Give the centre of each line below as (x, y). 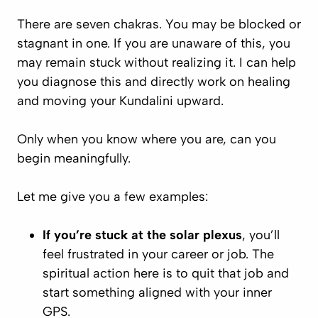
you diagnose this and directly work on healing (154, 82)
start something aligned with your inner (157, 292)
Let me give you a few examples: (113, 197)
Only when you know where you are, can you (147, 139)
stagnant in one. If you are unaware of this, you (154, 43)
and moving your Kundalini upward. (120, 101)
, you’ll (261, 235)
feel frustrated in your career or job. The (158, 254)
